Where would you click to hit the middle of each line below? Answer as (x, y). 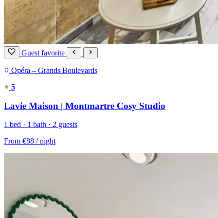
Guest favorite (44, 53)
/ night (46, 141)
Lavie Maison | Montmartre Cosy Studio (85, 106)
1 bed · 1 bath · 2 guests (41, 125)
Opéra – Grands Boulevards (54, 70)
